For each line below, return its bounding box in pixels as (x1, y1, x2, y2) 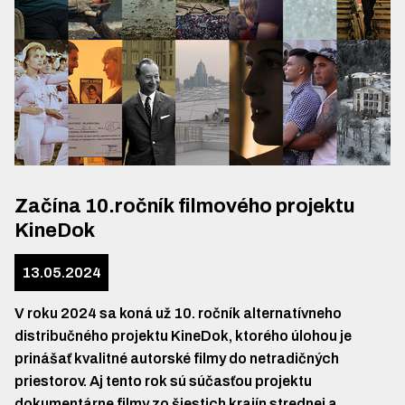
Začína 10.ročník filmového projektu (14, 195, 355, 217)
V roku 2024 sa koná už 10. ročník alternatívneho (14, 306, 342, 321)
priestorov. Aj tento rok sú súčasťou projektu (14, 373, 312, 389)
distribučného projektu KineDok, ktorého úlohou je (14, 328, 352, 344)
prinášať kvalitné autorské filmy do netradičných (14, 351, 339, 366)
